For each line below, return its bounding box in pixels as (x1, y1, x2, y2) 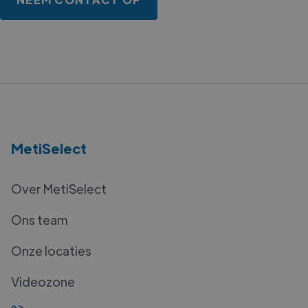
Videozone (11, 273, 75, 289)
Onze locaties (11, 242, 91, 258)
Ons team (11, 211, 68, 228)
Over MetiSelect (11, 180, 107, 197)
